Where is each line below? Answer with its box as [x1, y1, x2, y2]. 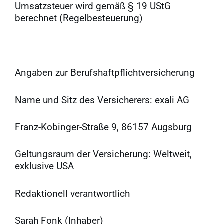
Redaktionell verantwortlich [15, 187, 130, 199]
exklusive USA [15, 160, 74, 172]
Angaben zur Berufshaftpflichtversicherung [15, 67, 195, 79]
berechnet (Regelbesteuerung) [15, 12, 143, 24]
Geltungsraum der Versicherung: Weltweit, [15, 148, 192, 160]
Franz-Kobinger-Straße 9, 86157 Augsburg [15, 121, 192, 133]
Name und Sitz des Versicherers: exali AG [15, 94, 189, 106]
